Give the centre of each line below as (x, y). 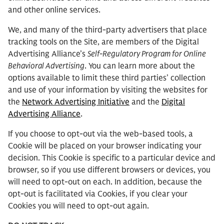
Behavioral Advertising (46, 66)
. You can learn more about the (140, 66)
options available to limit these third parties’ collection (107, 78)
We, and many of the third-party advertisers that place (107, 30)
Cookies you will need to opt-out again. (79, 206)
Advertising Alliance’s (48, 54)
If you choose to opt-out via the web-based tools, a (100, 134)
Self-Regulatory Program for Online (147, 54)
